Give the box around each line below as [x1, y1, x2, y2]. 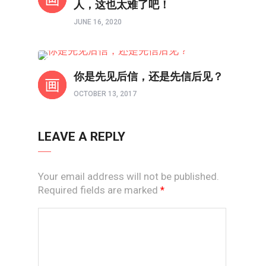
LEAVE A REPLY [38, 129, 125, 144]
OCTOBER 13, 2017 [74, 89, 137, 98]
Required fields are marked [38, 183, 160, 196]
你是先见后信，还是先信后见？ [74, 69, 223, 83]
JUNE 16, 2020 [74, 17, 122, 26]
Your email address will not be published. [38, 170, 219, 182]
